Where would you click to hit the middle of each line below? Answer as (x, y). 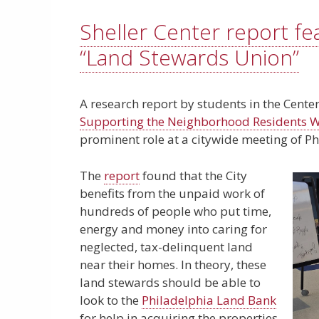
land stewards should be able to (170, 282)
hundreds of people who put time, (176, 211)
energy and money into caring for (173, 229)
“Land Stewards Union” (189, 57)
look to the (111, 300)
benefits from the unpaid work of (172, 193)
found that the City (193, 175)
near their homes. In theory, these (173, 264)
